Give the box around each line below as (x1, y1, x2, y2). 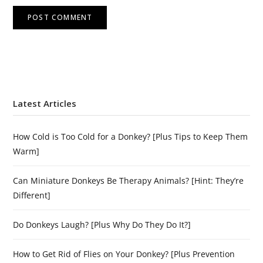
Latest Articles (13, 97, 76, 110)
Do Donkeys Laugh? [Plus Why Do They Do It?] (13, 219, 191, 231)
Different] (13, 190, 50, 201)
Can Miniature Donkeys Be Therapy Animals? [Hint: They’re (13, 175, 244, 187)
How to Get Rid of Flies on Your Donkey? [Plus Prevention (13, 248, 235, 260)
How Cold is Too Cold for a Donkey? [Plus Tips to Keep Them (13, 131, 248, 143)
